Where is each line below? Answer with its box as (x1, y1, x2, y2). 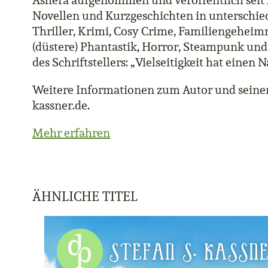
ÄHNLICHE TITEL (32, 188, 138, 205)
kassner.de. (32, 98, 90, 113)
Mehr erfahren (32, 125, 110, 141)
